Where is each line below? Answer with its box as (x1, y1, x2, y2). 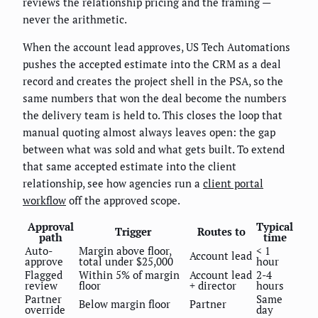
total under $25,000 (79, 254, 173, 269)
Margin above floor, (79, 243, 171, 258)
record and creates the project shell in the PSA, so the (23, 74, 283, 89)
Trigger (114, 224, 151, 239)
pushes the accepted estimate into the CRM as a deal (23, 57, 281, 72)
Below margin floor (79, 297, 170, 312)
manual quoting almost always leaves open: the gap (23, 125, 275, 140)
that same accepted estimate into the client (23, 159, 236, 174)
